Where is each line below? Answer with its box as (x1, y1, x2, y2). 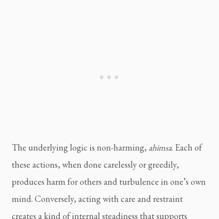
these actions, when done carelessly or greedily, (12, 159, 179, 171)
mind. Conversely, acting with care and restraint (12, 193, 183, 205)
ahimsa (149, 142, 172, 153)
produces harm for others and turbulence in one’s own (12, 176, 206, 188)
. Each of (172, 142, 202, 153)
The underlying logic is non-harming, (12, 142, 149, 153)
